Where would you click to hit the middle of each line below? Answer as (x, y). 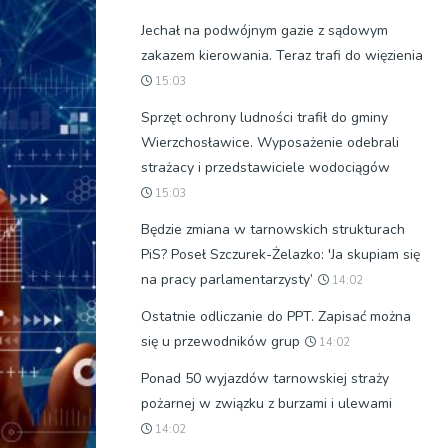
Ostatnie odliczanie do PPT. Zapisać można (276, 316)
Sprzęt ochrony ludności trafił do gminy (264, 117)
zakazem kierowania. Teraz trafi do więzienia (282, 55)
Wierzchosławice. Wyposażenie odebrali (270, 142)
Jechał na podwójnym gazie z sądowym (264, 30)
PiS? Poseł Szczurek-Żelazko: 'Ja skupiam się (280, 254)
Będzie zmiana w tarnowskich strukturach (273, 229)
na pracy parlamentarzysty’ (227, 279)
